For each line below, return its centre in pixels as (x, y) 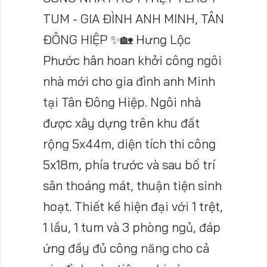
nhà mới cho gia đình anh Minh (129, 81)
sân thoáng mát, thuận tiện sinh (132, 186)
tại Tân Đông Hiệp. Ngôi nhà (122, 102)
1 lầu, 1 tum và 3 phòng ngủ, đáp (132, 227)
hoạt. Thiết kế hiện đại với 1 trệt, (133, 207)
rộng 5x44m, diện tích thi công (129, 144)
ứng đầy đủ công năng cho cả (126, 248)
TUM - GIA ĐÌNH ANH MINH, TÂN (133, 19)
